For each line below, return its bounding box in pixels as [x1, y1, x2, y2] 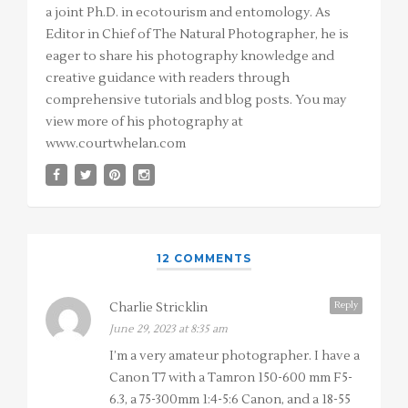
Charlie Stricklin [109, 300, 208, 317]
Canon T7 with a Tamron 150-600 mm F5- [109, 370, 352, 387]
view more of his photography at [46, 114, 243, 131]
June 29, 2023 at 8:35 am [109, 322, 228, 337]
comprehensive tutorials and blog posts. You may [46, 92, 346, 109]
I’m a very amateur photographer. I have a [109, 348, 360, 365]
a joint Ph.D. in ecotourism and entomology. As [46, 5, 331, 22]
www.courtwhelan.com [46, 136, 186, 153]
